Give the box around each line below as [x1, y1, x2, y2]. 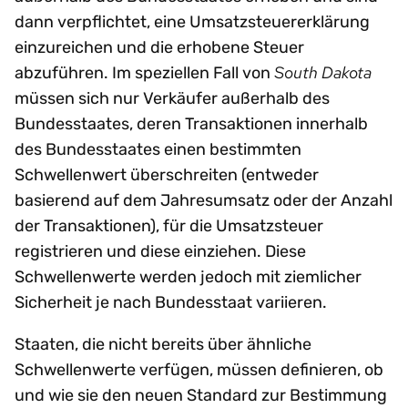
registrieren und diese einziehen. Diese [15, 240, 306, 261]
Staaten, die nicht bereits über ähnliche [15, 333, 311, 354]
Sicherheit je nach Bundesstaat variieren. [15, 291, 327, 312]
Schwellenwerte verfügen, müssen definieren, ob [15, 359, 383, 380]
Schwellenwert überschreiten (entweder [15, 164, 319, 185]
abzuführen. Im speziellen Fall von [15, 62, 274, 83]
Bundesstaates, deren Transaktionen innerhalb [15, 113, 368, 134]
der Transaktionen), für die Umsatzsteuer [15, 215, 323, 236]
